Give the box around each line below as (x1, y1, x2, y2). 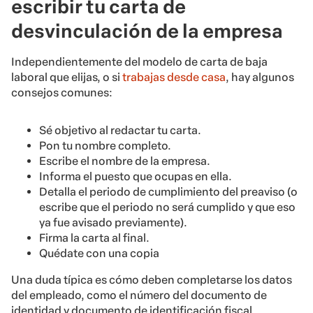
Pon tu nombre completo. (39, 139, 171, 153)
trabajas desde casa (122, 71, 226, 85)
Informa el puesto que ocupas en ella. (39, 170, 232, 184)
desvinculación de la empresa (11, 20, 283, 43)
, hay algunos (226, 71, 294, 85)
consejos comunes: (11, 86, 112, 100)
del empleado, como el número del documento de (11, 289, 267, 303)
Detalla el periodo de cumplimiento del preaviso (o (39, 185, 298, 199)
